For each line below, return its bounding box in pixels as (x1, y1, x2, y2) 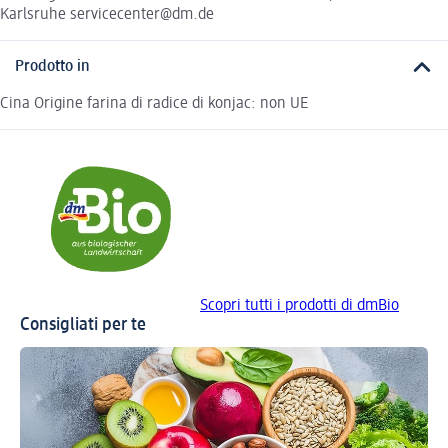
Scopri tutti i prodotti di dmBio (200, 297, 399, 314)
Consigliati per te (20, 315, 146, 334)
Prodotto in (15, 59, 90, 76)
